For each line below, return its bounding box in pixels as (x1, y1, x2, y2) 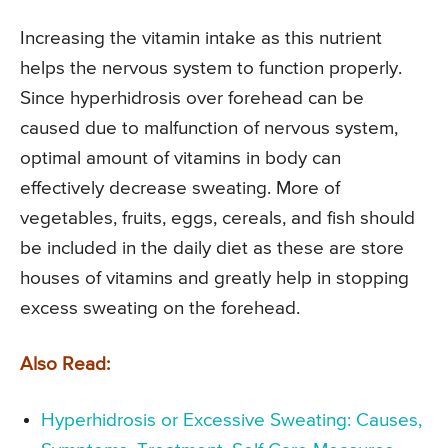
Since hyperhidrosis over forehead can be (20, 89, 364, 109)
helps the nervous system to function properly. (20, 59, 402, 79)
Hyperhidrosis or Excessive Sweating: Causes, (41, 411, 422, 431)
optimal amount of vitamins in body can (20, 149, 341, 169)
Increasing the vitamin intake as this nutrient (20, 29, 382, 49)
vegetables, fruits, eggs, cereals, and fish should (20, 209, 415, 229)
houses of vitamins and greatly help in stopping (20, 269, 409, 289)
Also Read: (20, 355, 110, 375)
